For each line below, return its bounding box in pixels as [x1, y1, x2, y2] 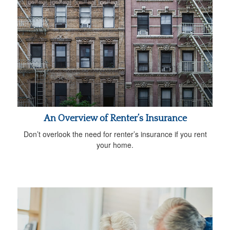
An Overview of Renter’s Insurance [43, 113, 187, 124]
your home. [97, 139, 133, 150]
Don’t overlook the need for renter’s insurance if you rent [23, 128, 207, 139]
